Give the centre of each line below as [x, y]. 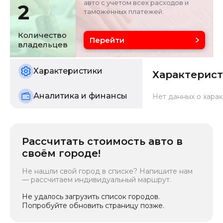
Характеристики [68, 71]
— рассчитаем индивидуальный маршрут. [97, 179]
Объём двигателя [50, 13]
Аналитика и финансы [80, 96]
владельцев [43, 44]
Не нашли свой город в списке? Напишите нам [107, 171]
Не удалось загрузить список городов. [91, 196]
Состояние [38, 50]
